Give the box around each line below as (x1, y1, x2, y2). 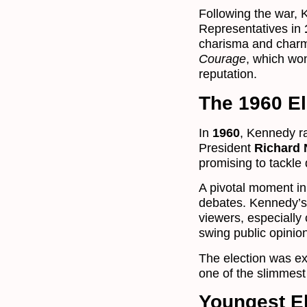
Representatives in (199, 22, 304, 36)
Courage (199, 52, 246, 66)
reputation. (199, 67, 257, 82)
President (199, 140, 254, 155)
